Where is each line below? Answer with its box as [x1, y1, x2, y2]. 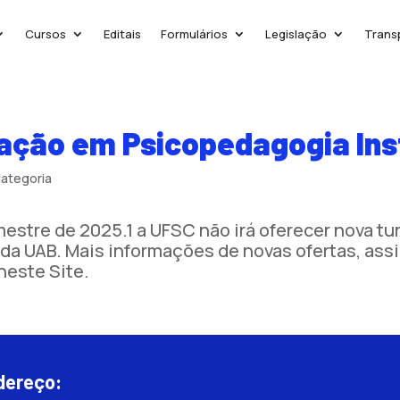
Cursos [24, 26, 66, 42]
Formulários [160, 26, 228, 42]
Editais [103, 26, 141, 42]
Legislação [264, 26, 327, 42]
